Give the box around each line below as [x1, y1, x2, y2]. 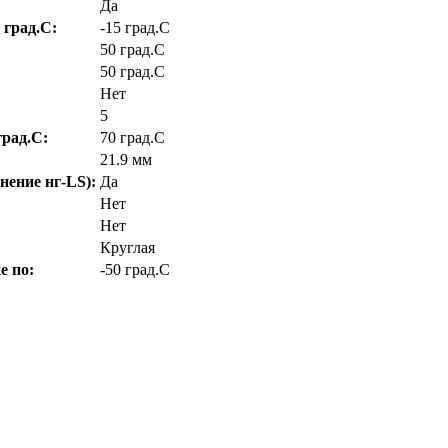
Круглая [100, 238, 155, 256]
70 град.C [100, 128, 165, 146]
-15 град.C [100, 18, 170, 36]
